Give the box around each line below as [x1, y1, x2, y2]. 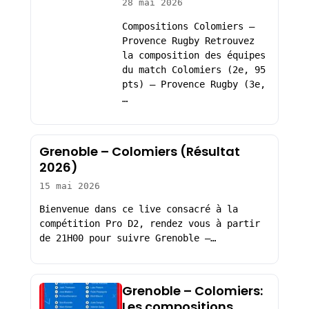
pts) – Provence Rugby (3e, [121, 78, 266, 90]
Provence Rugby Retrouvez [121, 34, 255, 46]
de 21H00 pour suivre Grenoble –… [39, 232, 216, 244]
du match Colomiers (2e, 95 [121, 63, 266, 75]
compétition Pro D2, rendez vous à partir [39, 218, 260, 230]
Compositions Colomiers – [121, 20, 255, 32]
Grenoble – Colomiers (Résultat [39, 142, 240, 160]
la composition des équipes [121, 49, 266, 61]
